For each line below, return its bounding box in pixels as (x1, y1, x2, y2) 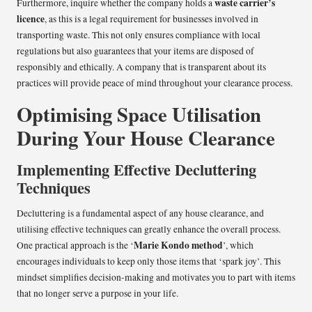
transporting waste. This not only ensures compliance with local (17, 28, 260, 41)
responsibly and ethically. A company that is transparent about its (17, 60, 266, 73)
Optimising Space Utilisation (17, 99, 261, 129)
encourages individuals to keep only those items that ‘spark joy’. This (17, 254, 281, 267)
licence (17, 11, 45, 26)
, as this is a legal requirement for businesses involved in (45, 12, 258, 25)
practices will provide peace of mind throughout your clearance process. (17, 76, 292, 89)
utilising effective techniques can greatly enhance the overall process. (17, 222, 281, 235)
